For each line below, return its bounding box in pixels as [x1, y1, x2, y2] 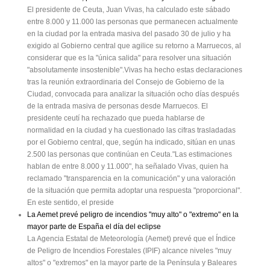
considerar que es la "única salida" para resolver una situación [27, 54, 231, 63]
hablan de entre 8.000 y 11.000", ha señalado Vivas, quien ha [27, 162, 228, 171]
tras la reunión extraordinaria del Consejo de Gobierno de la [27, 78, 224, 87]
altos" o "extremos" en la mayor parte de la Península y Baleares [27, 259, 237, 268]
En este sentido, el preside [27, 198, 114, 207]
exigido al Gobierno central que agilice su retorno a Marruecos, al [27, 42, 241, 51]
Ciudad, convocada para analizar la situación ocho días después [27, 90, 239, 99]
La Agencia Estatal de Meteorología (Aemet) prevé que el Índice [27, 234, 236, 243]
